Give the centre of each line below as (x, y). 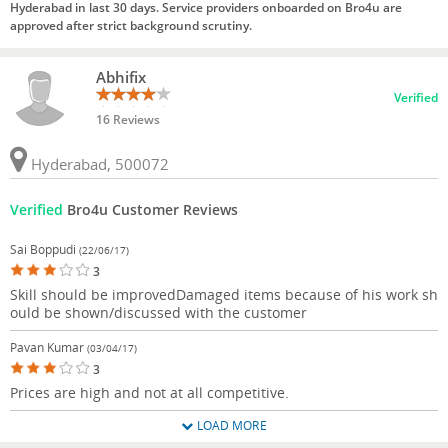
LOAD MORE (230, 425)
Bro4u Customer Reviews (150, 209)
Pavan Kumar (48, 347)
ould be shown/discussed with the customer (158, 312)
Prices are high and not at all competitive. (149, 392)
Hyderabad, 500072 (98, 163)
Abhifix (121, 76)
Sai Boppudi (44, 249)
